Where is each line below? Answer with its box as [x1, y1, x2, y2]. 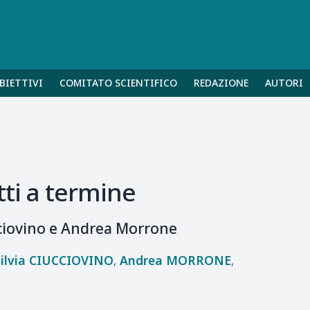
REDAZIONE [194, 76, 248, 89]
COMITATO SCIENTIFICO [60, 76, 177, 89]
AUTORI [265, 76, 303, 89]
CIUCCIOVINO [28, 251, 113, 268]
